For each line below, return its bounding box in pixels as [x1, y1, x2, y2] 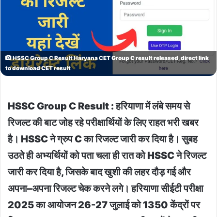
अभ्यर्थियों [35, 149, 68, 161]
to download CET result [5, 64, 71, 72]
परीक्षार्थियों [86, 116, 122, 128]
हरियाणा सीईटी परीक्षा [131, 182, 203, 194]
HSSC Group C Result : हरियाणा [8, 100, 143, 112]
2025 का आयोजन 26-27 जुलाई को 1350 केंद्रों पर [8, 199, 200, 211]
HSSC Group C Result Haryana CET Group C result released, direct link [12, 54, 209, 62]
